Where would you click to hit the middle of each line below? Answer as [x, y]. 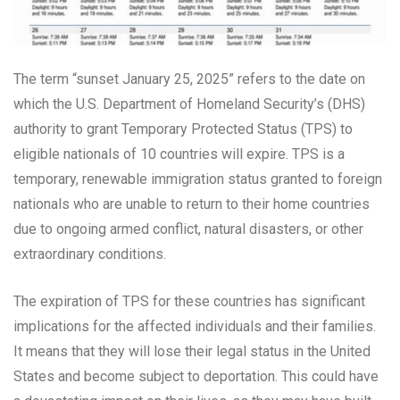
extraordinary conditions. [90, 254]
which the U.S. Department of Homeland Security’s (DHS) [189, 104]
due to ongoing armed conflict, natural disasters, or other [188, 229]
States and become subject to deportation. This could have [196, 377]
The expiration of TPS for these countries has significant [189, 302]
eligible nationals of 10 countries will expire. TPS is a [179, 154]
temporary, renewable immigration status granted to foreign [198, 179]
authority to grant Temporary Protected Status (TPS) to [183, 129]
